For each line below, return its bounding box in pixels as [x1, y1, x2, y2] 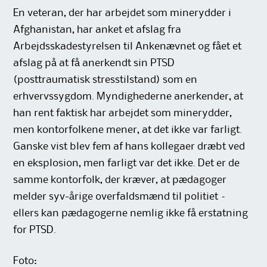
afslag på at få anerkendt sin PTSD [13, 58, 175, 69]
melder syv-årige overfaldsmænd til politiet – [13, 192, 227, 202]
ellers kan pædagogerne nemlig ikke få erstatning [13, 209, 249, 219]
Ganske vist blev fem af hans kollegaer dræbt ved [13, 142, 246, 152]
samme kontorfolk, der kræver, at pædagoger [13, 175, 227, 185]
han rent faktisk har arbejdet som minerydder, [13, 108, 232, 119]
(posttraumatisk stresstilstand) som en [13, 75, 198, 85]
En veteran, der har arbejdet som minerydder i [13, 8, 232, 18]
